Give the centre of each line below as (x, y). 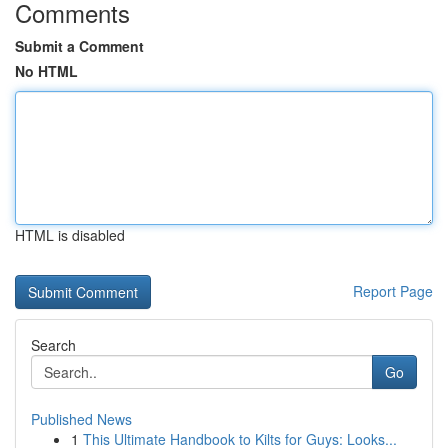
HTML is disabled (70, 235)
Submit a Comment (79, 46)
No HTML (46, 71)
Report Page (393, 291)
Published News (81, 419)
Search (53, 345)
